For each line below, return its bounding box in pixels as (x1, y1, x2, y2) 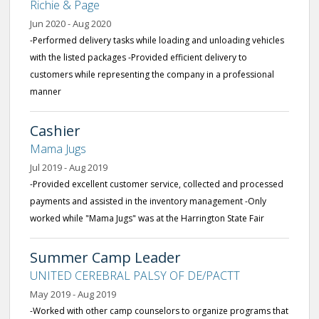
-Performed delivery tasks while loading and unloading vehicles (30, 34, 284, 46)
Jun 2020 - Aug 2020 (30, 17, 111, 30)
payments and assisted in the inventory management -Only (30, 195, 266, 207)
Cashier (30, 121, 80, 140)
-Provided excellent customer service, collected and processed (30, 178, 283, 190)
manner (30, 85, 61, 98)
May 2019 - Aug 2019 (30, 288, 116, 300)
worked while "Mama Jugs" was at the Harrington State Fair (30, 212, 264, 224)
